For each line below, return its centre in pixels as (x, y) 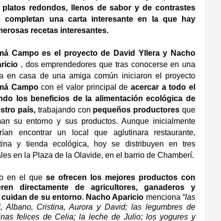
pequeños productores (136, 110)
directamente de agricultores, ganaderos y (108, 187)
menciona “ (166, 197)
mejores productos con (150, 178)
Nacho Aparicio (116, 197)
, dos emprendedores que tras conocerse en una (107, 65)
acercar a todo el (163, 87)
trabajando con (64, 110)
